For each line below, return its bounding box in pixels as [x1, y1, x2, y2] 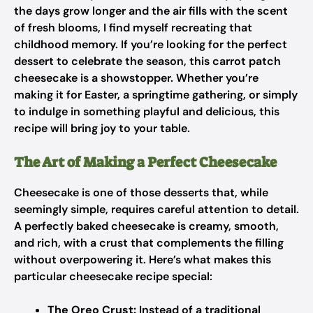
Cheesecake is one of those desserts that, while [14, 185, 268, 200]
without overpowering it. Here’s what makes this [14, 252, 271, 267]
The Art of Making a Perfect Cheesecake [14, 153, 277, 171]
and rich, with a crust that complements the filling [14, 235, 284, 250]
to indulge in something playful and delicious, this [14, 104, 279, 119]
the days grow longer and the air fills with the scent [14, 3, 288, 18]
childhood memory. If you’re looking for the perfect [14, 37, 287, 52]
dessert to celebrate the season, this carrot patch [14, 54, 281, 68]
